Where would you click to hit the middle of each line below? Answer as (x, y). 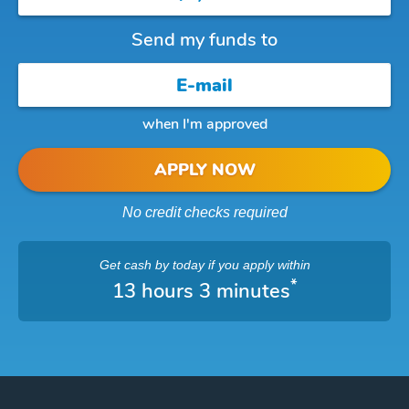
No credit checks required (204, 212)
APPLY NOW (204, 170)
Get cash (127, 265)
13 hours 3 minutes (201, 291)
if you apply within (257, 265)
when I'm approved (204, 124)
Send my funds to (204, 40)
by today (179, 265)
